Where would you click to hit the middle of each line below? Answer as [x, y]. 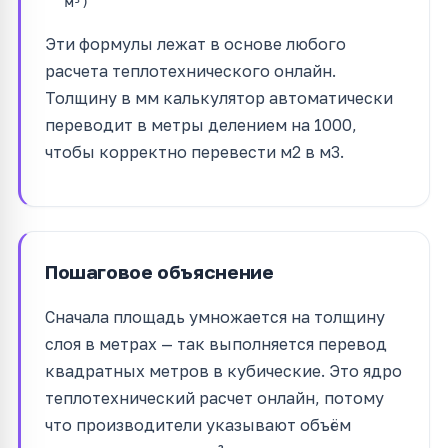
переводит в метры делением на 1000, [201, 124]
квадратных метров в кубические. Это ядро [223, 370]
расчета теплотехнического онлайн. [190, 70]
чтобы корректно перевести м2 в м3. [194, 151]
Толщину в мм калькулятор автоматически [219, 97]
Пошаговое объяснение [159, 271]
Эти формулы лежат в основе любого [195, 43]
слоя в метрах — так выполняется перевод [216, 343]
